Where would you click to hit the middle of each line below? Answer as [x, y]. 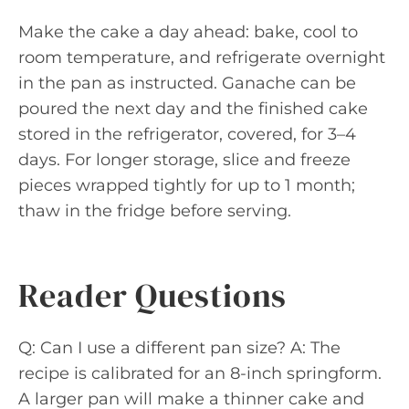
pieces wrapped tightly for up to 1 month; [187, 185]
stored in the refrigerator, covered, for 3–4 [187, 134]
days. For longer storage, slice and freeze [184, 159]
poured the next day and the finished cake [193, 108]
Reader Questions [153, 295]
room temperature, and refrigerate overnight [202, 57]
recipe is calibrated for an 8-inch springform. [200, 373]
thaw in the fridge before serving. [155, 210]
